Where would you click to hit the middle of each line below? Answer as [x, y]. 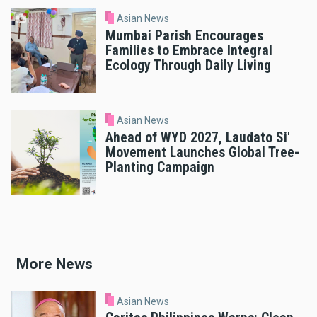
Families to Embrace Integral [189, 51]
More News [54, 264]
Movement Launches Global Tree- [202, 153]
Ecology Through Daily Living [188, 66]
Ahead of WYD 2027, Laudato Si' [198, 138]
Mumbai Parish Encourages [184, 36]
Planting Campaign [160, 168]
